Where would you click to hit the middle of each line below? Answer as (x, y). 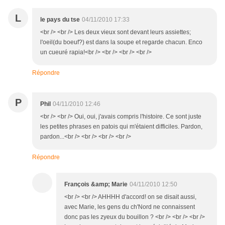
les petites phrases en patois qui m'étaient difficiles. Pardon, (121, 127)
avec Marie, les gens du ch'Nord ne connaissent (130, 207)
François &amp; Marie (96, 185)
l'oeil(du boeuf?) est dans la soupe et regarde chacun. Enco (121, 42)
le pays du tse (60, 20)
